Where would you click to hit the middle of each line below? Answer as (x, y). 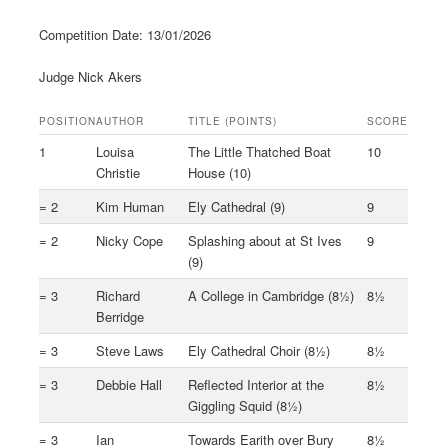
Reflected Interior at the (256, 384)
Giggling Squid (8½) (245, 405)
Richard (118, 295)
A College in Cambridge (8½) (271, 295)
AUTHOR (120, 120)
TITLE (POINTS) (233, 120)
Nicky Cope (130, 240)
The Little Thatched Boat (260, 151)
